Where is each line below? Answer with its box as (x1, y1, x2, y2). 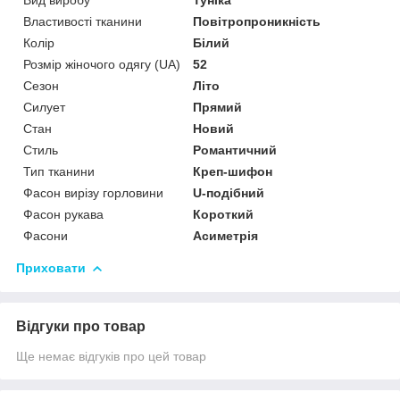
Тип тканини (23, 164, 95, 179)
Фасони (23, 229, 68, 244)
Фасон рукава (23, 207, 104, 222)
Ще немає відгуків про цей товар (16, 349, 206, 364)
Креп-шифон (193, 164, 273, 179)
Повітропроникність (193, 14, 321, 29)
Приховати (16, 261, 86, 276)
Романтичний (193, 143, 278, 158)
